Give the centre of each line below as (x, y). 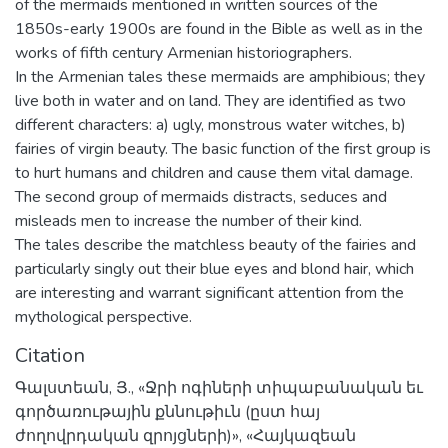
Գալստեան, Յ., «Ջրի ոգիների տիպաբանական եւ (219, 387)
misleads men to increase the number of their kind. (188, 220)
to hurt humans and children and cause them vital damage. (214, 172)
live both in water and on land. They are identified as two (210, 100)
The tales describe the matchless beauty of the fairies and (215, 244)
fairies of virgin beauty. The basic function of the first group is (223, 148)
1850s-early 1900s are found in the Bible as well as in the (219, 28)
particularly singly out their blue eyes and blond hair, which (214, 268)
